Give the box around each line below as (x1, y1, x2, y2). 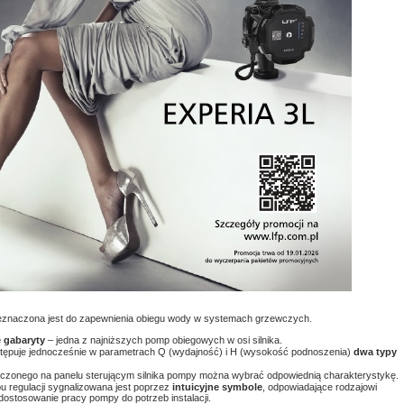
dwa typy (353, 346, 397, 358)
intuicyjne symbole (172, 381, 262, 393)
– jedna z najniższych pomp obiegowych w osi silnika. (45, 334, 282, 345)
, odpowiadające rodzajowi (262, 381, 377, 393)
